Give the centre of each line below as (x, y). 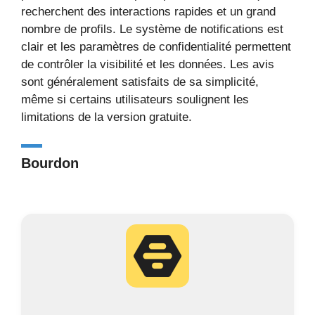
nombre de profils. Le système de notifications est (152, 29)
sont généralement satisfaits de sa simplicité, (140, 82)
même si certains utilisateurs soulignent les (135, 99)
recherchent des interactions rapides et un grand (148, 12)
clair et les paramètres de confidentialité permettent (156, 47)
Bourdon (50, 163)
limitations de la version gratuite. (107, 117)
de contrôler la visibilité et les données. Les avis (148, 64)
